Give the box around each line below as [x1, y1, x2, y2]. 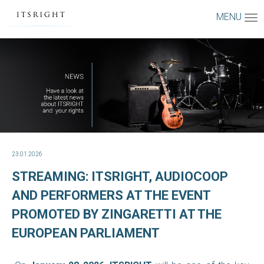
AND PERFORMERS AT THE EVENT [12, 188, 210, 203]
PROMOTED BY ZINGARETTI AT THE [12, 207, 222, 222]
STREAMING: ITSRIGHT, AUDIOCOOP [12, 169, 228, 184]
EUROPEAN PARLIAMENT [12, 226, 160, 240]
